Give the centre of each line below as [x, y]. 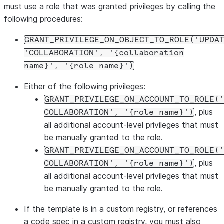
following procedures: [43, 19]
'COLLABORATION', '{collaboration [104, 53]
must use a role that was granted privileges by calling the [110, 6]
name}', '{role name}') [79, 66]
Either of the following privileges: [85, 86]
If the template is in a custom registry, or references [121, 209]
